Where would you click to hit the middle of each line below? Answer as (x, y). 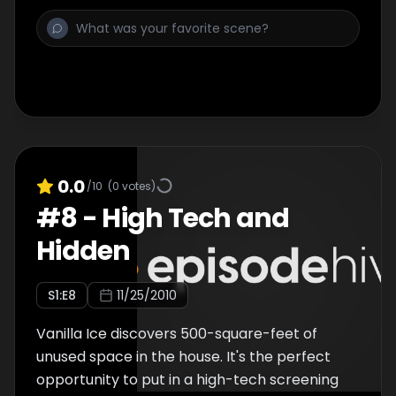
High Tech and (196, 218)
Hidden (84, 251)
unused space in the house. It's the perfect (183, 357)
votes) (137, 186)
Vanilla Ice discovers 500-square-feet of (177, 334)
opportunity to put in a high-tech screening (187, 380)
